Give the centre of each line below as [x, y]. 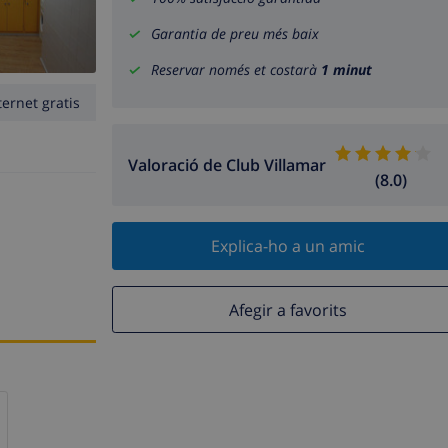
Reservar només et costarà [236, 70]
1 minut [346, 70]
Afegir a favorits [287, 309]
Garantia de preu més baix [235, 34]
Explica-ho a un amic [287, 246]
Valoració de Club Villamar [227, 165]
